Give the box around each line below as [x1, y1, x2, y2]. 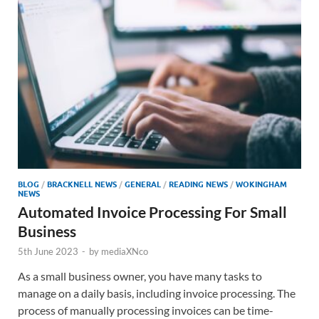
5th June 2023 [18, 245, 78, 257]
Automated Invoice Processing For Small [18, 202, 287, 221]
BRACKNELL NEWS [47, 179, 117, 189]
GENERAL [125, 179, 161, 189]
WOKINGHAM [236, 179, 287, 189]
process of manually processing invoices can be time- [18, 303, 273, 317]
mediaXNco [101, 245, 148, 257]
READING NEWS [169, 179, 228, 189]
